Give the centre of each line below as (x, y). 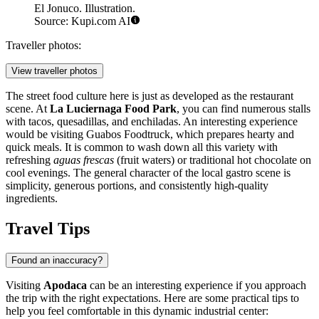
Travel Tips (48, 229)
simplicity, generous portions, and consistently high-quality (137, 186)
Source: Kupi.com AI (82, 21)
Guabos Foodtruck (128, 135)
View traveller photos (54, 71)
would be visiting (46, 135)
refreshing (30, 160)
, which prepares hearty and (232, 135)
